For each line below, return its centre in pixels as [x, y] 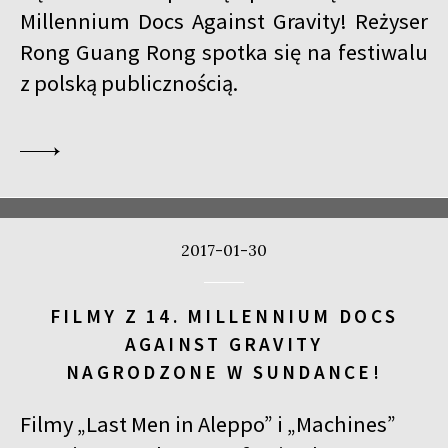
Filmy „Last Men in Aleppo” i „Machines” [208, 423]
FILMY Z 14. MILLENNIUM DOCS [224, 316]
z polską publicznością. [129, 83]
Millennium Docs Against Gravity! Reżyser [224, 21]
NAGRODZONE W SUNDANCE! [224, 372]
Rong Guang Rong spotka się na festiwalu [224, 52]
